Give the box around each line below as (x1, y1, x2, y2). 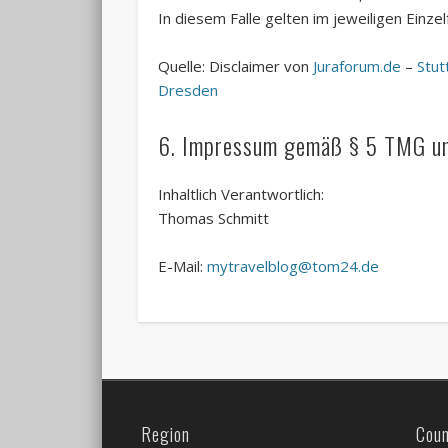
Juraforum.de (313, 56, 402, 77)
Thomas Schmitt (158, 208, 270, 229)
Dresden (158, 80, 219, 101)
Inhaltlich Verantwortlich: (158, 184, 325, 205)
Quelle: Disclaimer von (158, 56, 314, 77)
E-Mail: (158, 256, 208, 277)
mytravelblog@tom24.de (207, 256, 380, 277)
